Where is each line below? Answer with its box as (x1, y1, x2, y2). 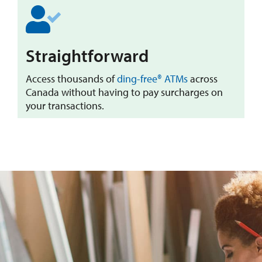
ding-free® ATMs (117, 72, 188, 86)
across (188, 72, 218, 86)
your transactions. (26, 99, 104, 113)
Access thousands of (26, 72, 117, 86)
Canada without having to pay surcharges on (26, 85, 223, 99)
